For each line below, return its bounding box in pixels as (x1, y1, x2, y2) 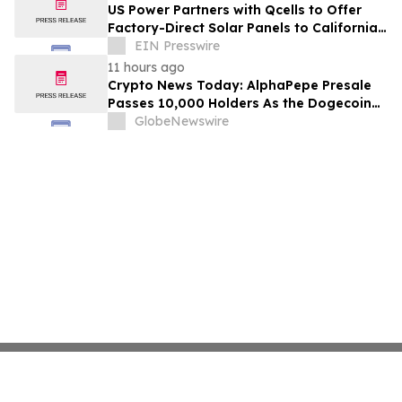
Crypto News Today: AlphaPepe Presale (108, 77, 371, 94)
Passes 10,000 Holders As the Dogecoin (108, 95, 371, 112)
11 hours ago (108, 59, 185, 76)
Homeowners (108, 38, 195, 55)
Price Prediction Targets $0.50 (108, 113, 307, 130)
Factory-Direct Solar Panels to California (108, 20, 378, 37)
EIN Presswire (135, 38, 220, 55)
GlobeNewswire (135, 113, 229, 130)
